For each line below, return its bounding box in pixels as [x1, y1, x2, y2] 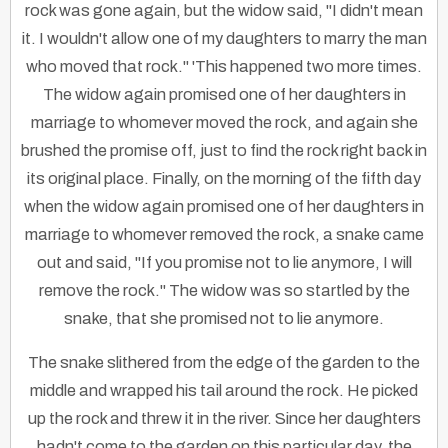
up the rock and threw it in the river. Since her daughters [27, 410, 421, 428]
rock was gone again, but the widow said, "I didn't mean [25, 2, 423, 20]
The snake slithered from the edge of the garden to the [28, 354, 420, 372]
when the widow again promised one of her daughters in [24, 198, 424, 216]
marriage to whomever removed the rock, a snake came [24, 226, 424, 244]
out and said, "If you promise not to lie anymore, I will [36, 254, 412, 272]
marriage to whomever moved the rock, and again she [30, 114, 418, 132]
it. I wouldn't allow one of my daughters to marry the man [21, 30, 427, 48]
